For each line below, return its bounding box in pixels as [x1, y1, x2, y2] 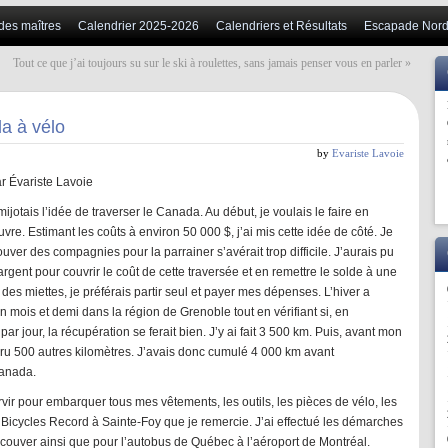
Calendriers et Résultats [216, 19, 347, 33]
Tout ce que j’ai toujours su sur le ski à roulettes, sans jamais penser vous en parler [13, 56, 402, 70]
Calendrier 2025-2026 [78, 19, 199, 33]
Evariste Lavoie [332, 147, 404, 159]
